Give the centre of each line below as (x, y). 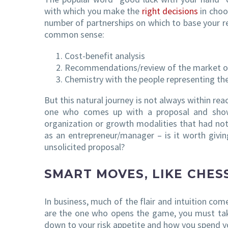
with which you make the (93, 11)
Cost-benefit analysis (105, 56)
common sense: (74, 34)
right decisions (170, 11)
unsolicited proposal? (84, 147)
